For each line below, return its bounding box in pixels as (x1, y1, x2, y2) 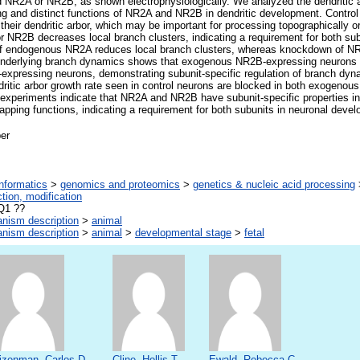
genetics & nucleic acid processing (193, 178, 355, 191)
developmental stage (135, 227, 231, 239)
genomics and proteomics (60, 178, 180, 191)
